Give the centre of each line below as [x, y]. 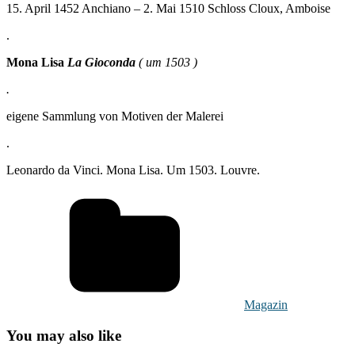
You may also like [64, 335]
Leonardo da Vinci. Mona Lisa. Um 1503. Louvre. [133, 170]
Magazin [266, 304]
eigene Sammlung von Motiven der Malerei [115, 116]
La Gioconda [103, 62]
